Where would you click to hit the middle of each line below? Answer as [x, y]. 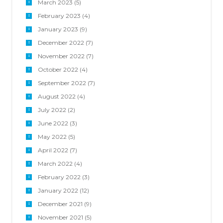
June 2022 [53, 123]
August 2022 [56, 96]
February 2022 [59, 177]
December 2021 [60, 204]
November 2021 [60, 217]
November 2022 [61, 56]
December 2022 [61, 42]
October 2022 [58, 69]
